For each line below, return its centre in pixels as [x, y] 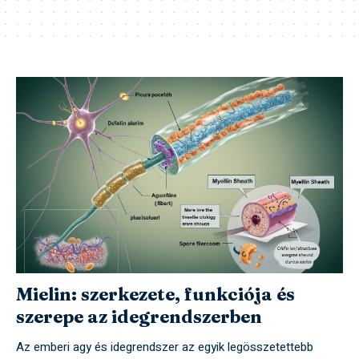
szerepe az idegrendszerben [139, 317]
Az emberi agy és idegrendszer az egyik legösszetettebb [165, 347]
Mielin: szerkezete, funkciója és [155, 294]
